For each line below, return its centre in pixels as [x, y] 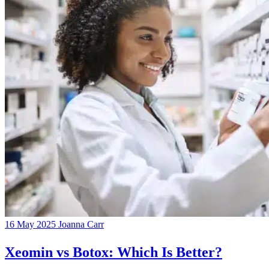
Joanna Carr [81, 224]
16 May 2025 [30, 224]
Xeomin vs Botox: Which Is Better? [113, 252]
